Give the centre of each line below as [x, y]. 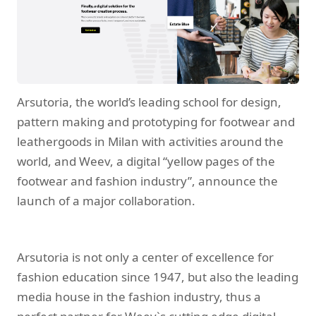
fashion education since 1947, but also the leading [158, 277]
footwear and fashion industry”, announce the [147, 181]
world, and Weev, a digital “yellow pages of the [146, 162]
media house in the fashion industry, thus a [139, 297]
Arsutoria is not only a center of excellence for [145, 257]
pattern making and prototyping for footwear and [156, 122]
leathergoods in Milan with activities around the [150, 142]
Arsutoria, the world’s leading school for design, [149, 102]
